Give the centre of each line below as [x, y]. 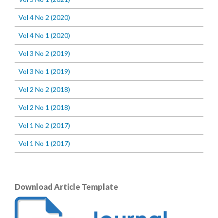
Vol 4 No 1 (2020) [44, 36]
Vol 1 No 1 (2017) [44, 144]
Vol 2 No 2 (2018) [44, 90]
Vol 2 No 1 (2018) [44, 108]
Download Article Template [66, 187]
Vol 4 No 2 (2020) [44, 18]
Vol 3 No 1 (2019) [44, 72]
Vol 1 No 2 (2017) [44, 126]
